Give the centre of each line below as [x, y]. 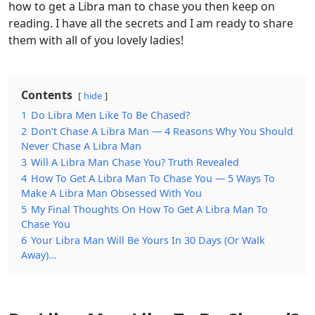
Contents [47, 95]
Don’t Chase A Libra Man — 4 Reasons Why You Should [162, 131]
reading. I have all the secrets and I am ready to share [151, 24]
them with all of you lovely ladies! [96, 40]
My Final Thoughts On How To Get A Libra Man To [149, 210]
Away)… [39, 255]
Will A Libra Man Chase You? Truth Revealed [135, 162]
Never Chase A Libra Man [81, 146]
